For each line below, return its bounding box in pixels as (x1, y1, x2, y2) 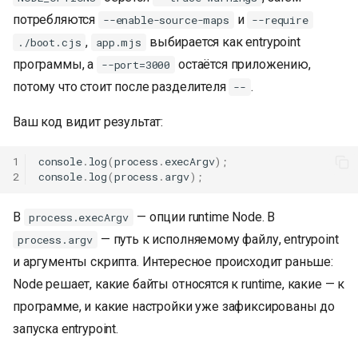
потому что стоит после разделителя (13, 78, 229, 94)
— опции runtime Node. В (133, 209, 276, 225)
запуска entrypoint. (13, 320, 118, 336)
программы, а (13, 56, 97, 72)
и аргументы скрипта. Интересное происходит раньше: (13, 253, 333, 269)
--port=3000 (101, 57, 171, 72)
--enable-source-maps (102, 12, 229, 27)
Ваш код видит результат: (13, 113, 164, 129)
